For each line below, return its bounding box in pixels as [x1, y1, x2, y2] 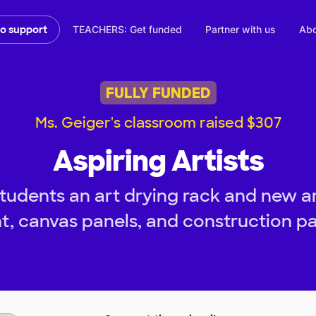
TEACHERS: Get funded [73, 23, 182, 36]
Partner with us [205, 23, 276, 36]
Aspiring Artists [52, 142, 264, 180]
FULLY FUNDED [105, 83, 211, 102]
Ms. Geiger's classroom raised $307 [35, 114, 281, 133]
